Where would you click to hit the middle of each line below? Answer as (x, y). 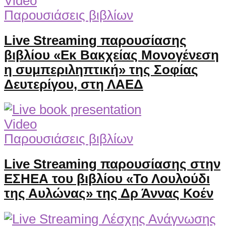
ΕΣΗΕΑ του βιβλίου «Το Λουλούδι (107, 179)
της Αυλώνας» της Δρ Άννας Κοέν (109, 193)
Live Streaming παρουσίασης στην (112, 164)
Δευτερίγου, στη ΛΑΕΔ (74, 84)
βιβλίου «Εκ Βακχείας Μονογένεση (111, 55)
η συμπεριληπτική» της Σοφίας (101, 70)
